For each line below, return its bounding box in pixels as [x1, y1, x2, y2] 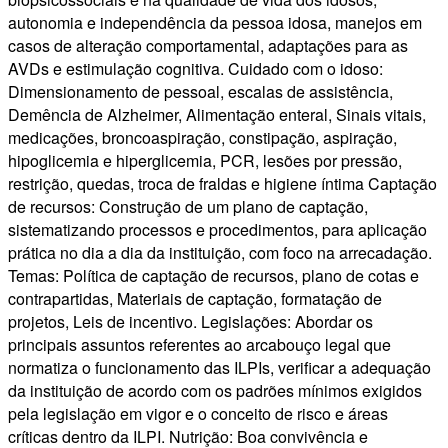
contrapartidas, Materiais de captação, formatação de [8, 287, 382, 311]
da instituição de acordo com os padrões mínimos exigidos [8, 379, 422, 403]
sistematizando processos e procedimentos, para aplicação [8, 218, 427, 242]
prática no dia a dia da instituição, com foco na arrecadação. [8, 241, 432, 265]
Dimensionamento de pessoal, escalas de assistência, [8, 80, 393, 104]
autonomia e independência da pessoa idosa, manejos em [8, 11, 422, 35]
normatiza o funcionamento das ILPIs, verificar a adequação [8, 356, 431, 380]
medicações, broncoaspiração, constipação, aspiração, [8, 126, 397, 150]
